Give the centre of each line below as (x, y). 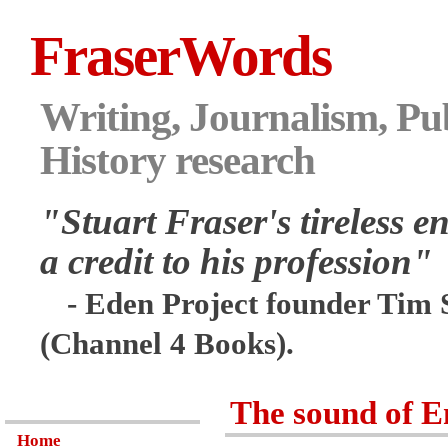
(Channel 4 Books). (167, 344)
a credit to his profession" (236, 261)
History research (177, 160)
